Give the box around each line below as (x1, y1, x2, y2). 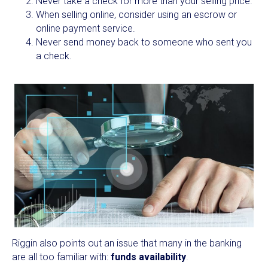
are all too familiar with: (12, 251, 111, 263)
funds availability (111, 251, 186, 263)
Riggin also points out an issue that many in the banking (12, 237, 242, 249)
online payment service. (36, 22, 135, 34)
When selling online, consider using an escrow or (36, 8, 237, 20)
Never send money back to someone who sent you (36, 36, 252, 48)
